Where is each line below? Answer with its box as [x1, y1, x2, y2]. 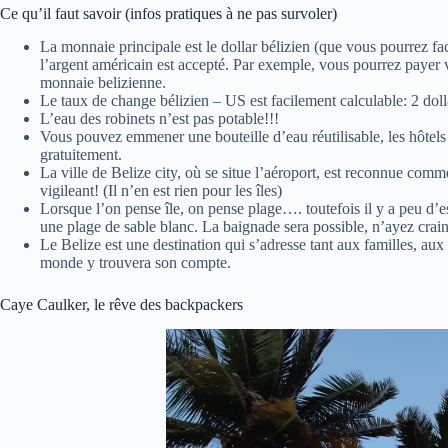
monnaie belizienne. [40, 73, 166, 91]
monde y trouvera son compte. [40, 253, 231, 271]
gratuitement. [40, 145, 122, 163]
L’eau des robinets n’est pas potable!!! [40, 109, 279, 127]
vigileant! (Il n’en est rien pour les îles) [40, 181, 282, 199]
